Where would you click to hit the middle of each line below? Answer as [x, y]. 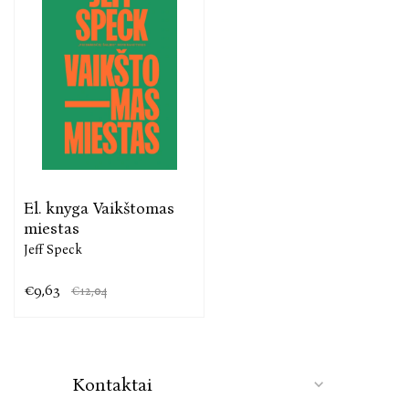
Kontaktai [112, 384]
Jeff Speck [53, 249]
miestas [52, 228]
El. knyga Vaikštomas [99, 208]
